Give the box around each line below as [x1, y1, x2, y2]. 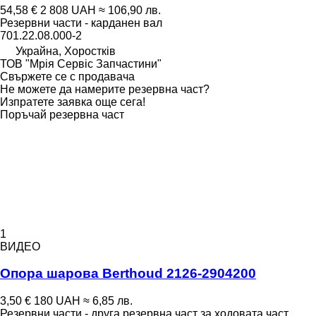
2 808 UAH [40, 4, 96, 16]
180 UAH [34, 295, 80, 308]
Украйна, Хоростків [16, 44, 116, 57]
